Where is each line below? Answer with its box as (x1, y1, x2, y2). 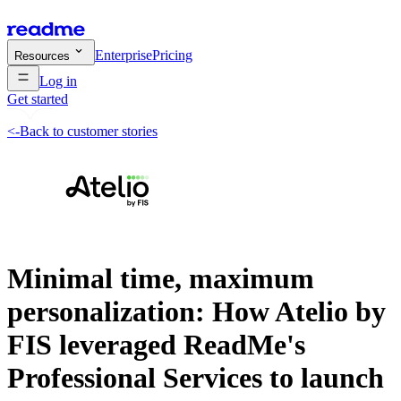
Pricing (152, 47, 192, 63)
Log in (39, 73, 77, 89)
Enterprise (95, 47, 152, 63)
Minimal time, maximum (7, 262, 314, 295)
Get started (7, 91, 68, 107)
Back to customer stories (20, 124, 158, 139)
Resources (14, 49, 70, 63)
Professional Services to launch (7, 362, 384, 395)
